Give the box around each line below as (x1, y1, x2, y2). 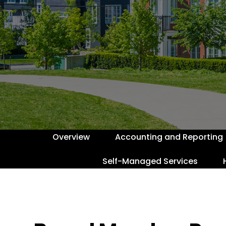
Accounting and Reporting (115, 131, 223, 143)
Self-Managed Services (102, 155, 198, 167)
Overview (52, 131, 90, 143)
